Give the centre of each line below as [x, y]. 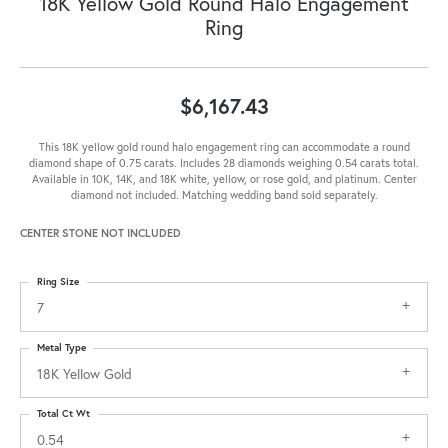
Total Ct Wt [63, 414]
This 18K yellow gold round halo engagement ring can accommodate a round [224, 147]
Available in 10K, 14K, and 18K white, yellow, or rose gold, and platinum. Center [224, 179]
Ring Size [58, 282]
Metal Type [61, 348]
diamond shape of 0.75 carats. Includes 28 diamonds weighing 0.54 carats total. [224, 163]
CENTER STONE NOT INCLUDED [100, 233]
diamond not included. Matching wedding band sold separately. [224, 195]
